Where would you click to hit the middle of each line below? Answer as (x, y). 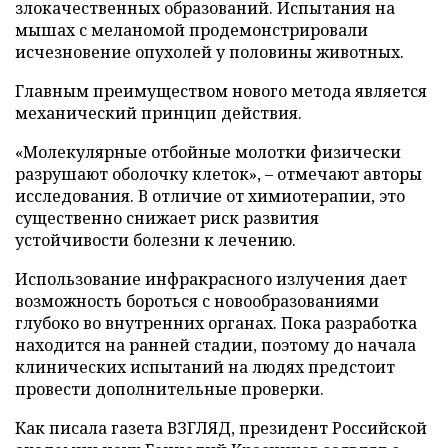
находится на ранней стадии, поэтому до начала (215, 344)
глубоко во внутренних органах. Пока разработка (216, 322)
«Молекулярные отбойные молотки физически (208, 151)
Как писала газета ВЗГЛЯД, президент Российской (221, 427)
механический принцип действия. (158, 112)
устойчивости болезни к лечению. (155, 239)
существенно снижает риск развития (167, 217)
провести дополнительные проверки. (169, 388)
